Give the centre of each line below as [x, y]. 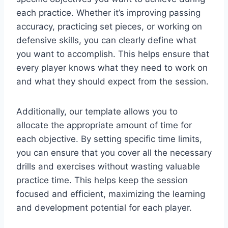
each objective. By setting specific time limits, [109, 139]
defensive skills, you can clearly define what [106, 40]
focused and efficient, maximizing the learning [111, 194]
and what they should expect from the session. [112, 81]
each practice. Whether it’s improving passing [108, 12]
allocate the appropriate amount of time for [104, 125]
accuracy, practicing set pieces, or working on [109, 26]
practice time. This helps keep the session [102, 180]
